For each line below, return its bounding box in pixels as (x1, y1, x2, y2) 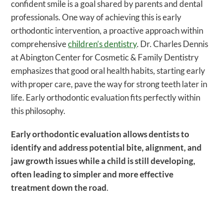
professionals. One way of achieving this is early (11, 12, 182, 23)
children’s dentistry (68, 39, 137, 50)
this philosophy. (11, 106, 67, 116)
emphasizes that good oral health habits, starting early (11, 65, 206, 76)
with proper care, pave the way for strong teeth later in (11, 79, 208, 90)
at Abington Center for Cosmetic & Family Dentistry (11, 52, 199, 63)
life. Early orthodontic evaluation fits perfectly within (11, 92, 201, 103)
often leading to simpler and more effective (11, 169, 174, 180)
